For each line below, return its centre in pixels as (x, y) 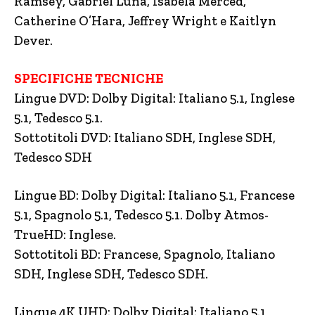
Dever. (33, 40)
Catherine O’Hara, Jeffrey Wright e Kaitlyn (145, 20)
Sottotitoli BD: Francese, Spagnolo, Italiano (144, 254)
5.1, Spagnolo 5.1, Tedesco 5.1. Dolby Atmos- (141, 214)
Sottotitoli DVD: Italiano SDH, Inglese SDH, (145, 137)
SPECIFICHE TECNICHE (89, 78)
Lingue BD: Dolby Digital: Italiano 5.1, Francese (154, 195)
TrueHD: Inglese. (65, 234)
